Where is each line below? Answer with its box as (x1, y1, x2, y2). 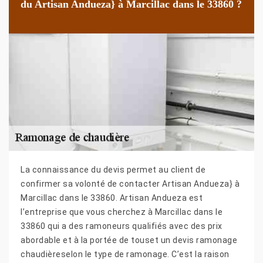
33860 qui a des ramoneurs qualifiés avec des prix (21, 221, 222, 231)
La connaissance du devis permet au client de (21, 164, 205, 174)
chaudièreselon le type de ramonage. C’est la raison (21, 249, 230, 259)
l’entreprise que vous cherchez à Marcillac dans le (21, 207, 222, 217)
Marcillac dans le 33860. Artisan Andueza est (21, 193, 203, 203)
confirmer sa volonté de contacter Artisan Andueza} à (21, 178, 240, 188)
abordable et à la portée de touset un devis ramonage (21, 235, 237, 245)
